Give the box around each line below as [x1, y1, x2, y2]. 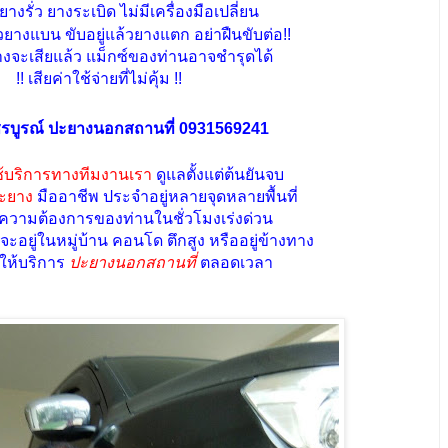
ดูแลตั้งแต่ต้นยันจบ [152, 166, 284, 184]
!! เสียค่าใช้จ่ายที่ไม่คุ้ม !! [16, 70, 182, 88]
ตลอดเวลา [196, 254, 273, 272]
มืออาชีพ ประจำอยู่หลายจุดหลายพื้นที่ [33, 188, 298, 206]
